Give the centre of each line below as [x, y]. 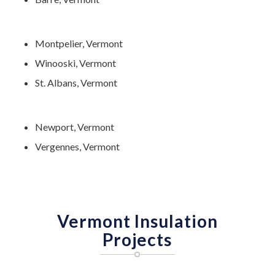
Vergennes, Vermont [77, 147]
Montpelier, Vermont [79, 44]
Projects [137, 240]
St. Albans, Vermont [76, 83]
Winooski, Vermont [75, 63]
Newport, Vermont [74, 127]
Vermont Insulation [137, 221]
